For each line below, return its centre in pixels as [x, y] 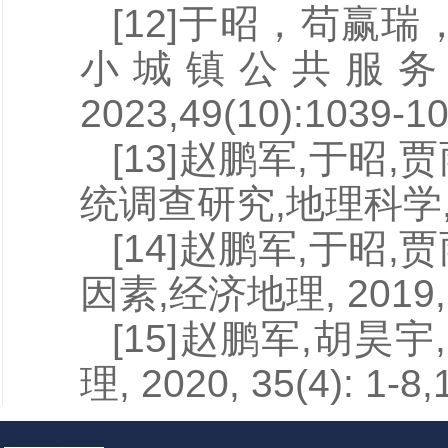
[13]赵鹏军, [210, 158]
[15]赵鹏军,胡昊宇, [279, 338]
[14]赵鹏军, [210, 248]
